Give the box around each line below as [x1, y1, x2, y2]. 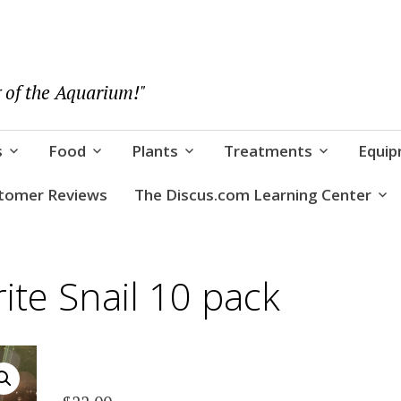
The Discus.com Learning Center [133, 184, 371, 206]
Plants [131, 140, 178, 161]
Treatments [223, 140, 312, 161]
